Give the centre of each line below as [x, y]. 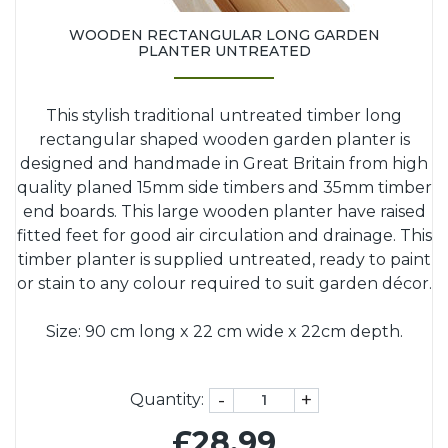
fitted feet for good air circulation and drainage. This [224, 235]
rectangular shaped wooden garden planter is [224, 139]
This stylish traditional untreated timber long [224, 115]
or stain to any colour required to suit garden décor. [224, 283]
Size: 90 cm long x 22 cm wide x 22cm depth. [224, 331]
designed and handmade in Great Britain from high [224, 163]
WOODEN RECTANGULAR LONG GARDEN [224, 34]
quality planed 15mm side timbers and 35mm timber [224, 187]
